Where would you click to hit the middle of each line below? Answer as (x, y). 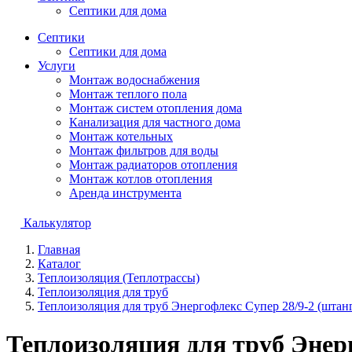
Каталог (59, 264)
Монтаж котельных (121, 136)
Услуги (57, 66)
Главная (59, 249)
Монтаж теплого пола (128, 94)
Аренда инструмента (125, 193)
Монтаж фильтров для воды (144, 150)
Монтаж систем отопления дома (156, 108)
